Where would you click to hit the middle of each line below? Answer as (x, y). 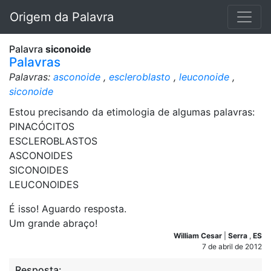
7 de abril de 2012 (232, 247)
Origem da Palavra (62, 17)
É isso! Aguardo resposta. (68, 209)
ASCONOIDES (41, 155)
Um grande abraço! (53, 223)
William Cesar (199, 236)
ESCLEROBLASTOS (53, 141)
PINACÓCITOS (42, 126)
